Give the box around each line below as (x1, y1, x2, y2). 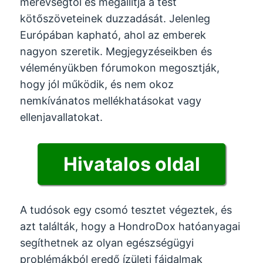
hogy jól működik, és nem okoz (20, 78, 174, 91)
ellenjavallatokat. (20, 111, 103, 124)
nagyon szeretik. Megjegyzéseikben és (20, 45, 213, 58)
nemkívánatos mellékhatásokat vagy (20, 95, 202, 107)
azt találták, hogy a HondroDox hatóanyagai (20, 220, 241, 233)
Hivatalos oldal (63, 153, 200, 176)
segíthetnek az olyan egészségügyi (20, 237, 194, 249)
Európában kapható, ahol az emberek (20, 29, 207, 42)
